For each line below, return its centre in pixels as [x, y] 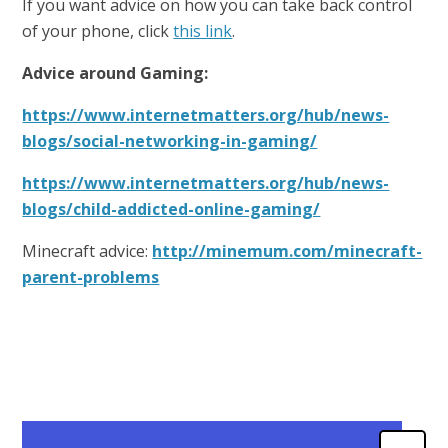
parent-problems [91, 277]
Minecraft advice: [87, 251]
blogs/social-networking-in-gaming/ [170, 141]
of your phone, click [98, 31]
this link [203, 31]
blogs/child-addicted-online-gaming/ [171, 209]
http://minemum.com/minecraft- [287, 251]
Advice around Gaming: [115, 73]
